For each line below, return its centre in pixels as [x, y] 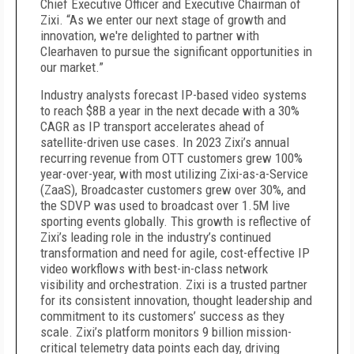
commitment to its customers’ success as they [162, 316]
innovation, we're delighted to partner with [150, 36]
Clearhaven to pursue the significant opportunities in [176, 51]
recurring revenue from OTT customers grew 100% [171, 158]
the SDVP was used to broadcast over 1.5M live [165, 205]
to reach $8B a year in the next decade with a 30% [170, 111]
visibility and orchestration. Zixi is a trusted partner [174, 284]
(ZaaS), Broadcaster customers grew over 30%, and [173, 190]
